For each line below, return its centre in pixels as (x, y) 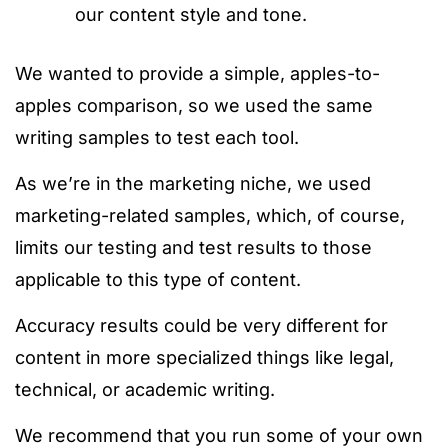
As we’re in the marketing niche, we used (193, 183)
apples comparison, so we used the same (194, 105)
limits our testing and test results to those (193, 247)
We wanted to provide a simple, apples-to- (197, 73)
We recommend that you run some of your (200, 435)
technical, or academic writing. (145, 389)
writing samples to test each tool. (157, 137)
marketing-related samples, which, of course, (210, 215)
